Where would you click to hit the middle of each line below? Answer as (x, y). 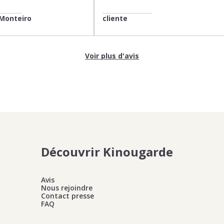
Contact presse (67, 196)
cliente (115, 18)
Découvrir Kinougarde (107, 152)
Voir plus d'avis (112, 56)
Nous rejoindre (67, 188)
